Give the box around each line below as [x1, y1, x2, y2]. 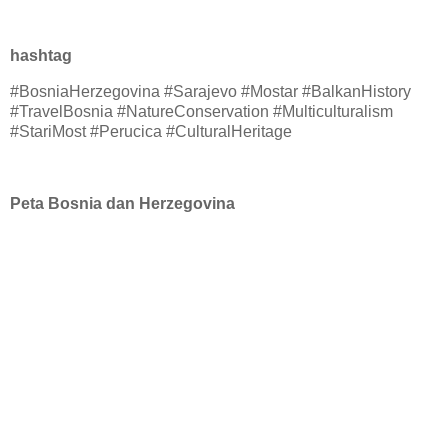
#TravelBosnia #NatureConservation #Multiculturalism [10, 103, 393, 121]
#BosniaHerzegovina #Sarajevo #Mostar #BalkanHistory [10, 83, 411, 101]
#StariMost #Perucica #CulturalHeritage [10, 123, 292, 141]
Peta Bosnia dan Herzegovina [10, 194, 235, 212]
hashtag [10, 47, 72, 65]
